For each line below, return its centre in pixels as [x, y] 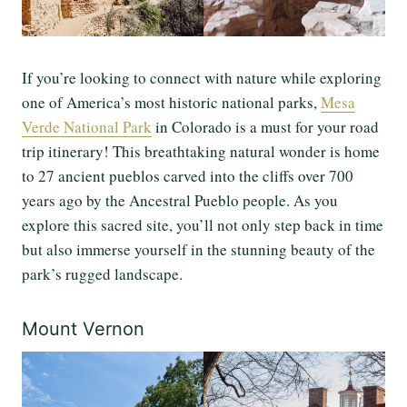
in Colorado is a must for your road [265, 126]
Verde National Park [87, 126]
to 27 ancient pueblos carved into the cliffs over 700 [188, 175]
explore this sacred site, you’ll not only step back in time [203, 224]
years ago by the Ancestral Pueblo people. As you [180, 200]
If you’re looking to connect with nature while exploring [202, 77]
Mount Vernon [86, 328]
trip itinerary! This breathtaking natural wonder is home [201, 151]
